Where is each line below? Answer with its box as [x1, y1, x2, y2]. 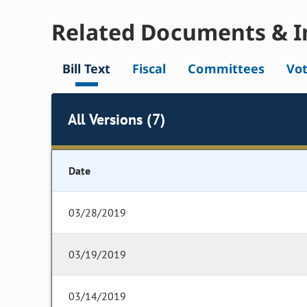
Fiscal [132, 60, 167, 77]
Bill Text [62, 60, 111, 77]
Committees [188, 60, 265, 77]
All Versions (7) [68, 109, 165, 129]
